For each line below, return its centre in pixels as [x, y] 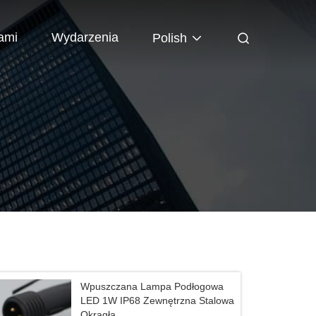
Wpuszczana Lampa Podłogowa [152, 286]
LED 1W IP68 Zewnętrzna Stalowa [158, 300]
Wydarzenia [85, 37]
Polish [170, 38]
